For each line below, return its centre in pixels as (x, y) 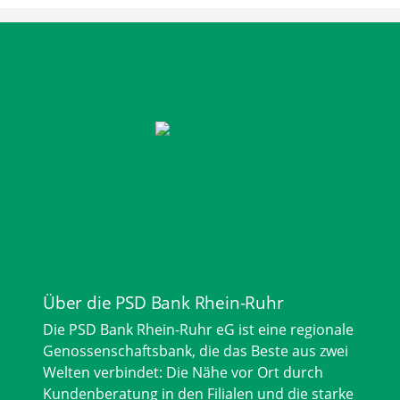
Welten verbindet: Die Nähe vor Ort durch (183, 373)
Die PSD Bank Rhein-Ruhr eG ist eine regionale (198, 330)
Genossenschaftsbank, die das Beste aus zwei (196, 351)
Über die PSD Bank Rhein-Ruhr (163, 303)
